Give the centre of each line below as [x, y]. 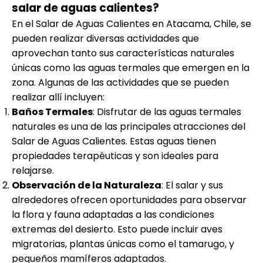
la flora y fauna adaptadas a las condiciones [113, 214]
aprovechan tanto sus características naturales [123, 53]
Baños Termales [52, 112]
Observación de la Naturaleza [87, 185]
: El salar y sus [192, 185]
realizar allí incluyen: [58, 97]
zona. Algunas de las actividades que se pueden [120, 82]
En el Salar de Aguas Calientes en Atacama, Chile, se [131, 23]
